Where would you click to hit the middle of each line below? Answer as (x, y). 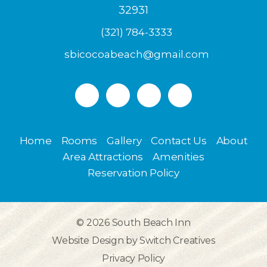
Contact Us (179, 141)
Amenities (178, 157)
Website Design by (96, 241)
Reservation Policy (133, 173)
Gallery (124, 141)
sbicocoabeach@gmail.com (136, 55)
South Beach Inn (151, 223)
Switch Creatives (177, 241)
